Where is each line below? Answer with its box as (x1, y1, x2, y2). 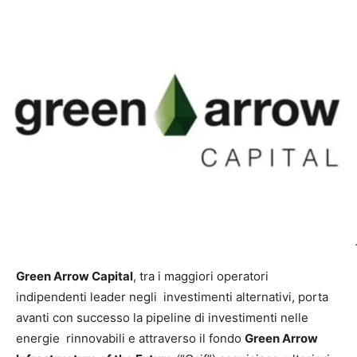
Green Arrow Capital (16, 268, 133, 284)
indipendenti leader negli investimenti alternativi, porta (16, 288, 328, 304)
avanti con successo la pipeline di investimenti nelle (16, 309, 308, 325)
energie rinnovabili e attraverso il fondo (16, 330, 245, 346)
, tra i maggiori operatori (133, 268, 269, 284)
